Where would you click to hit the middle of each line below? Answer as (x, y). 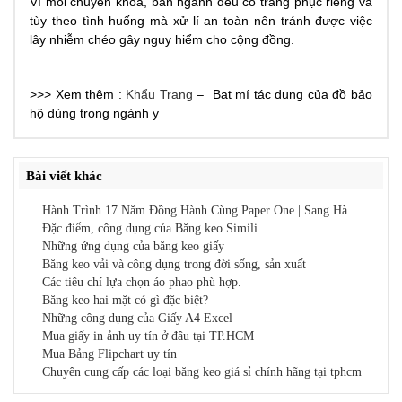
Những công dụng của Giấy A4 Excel (137, 318)
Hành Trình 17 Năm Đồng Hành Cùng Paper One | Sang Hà (195, 210)
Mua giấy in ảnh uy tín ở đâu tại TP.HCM (148, 336)
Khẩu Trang (159, 94)
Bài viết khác (64, 175)
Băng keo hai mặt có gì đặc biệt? (125, 300)
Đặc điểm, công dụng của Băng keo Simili (150, 228)
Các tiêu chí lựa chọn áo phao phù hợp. (142, 282)
